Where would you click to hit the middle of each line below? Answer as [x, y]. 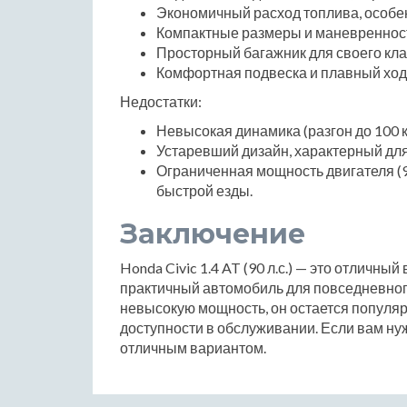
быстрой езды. [204, 191]
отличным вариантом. [193, 348]
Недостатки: [161, 102]
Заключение [213, 234]
